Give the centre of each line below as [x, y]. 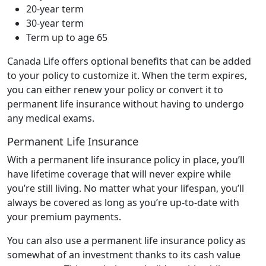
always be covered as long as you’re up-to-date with [123, 202]
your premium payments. [65, 216]
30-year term [55, 23]
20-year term [55, 9]
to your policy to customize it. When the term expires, [127, 75]
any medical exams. [53, 118]
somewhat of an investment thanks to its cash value [124, 254]
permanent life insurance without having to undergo [126, 104]
